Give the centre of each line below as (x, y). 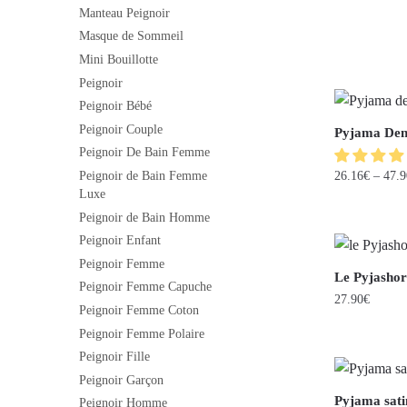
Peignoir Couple (121, 129)
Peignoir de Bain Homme (144, 217)
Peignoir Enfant (120, 241)
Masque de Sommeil (131, 36)
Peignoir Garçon (121, 380)
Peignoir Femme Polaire (142, 333)
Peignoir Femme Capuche (145, 287)
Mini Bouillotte (119, 60)
